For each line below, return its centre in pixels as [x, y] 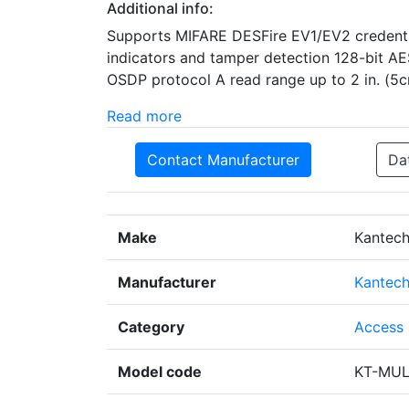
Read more [144, 116]
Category [151, 327]
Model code [160, 372]
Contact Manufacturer [223, 160]
